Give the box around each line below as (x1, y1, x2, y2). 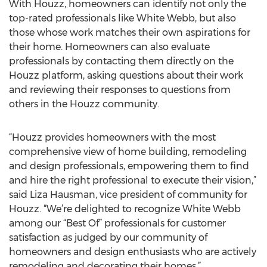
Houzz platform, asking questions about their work (9, 70, 243, 81)
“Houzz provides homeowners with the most (9, 132, 216, 143)
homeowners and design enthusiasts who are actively (9, 246, 256, 257)
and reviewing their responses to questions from (9, 84, 231, 95)
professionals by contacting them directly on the (9, 55, 234, 67)
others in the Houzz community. (9, 98, 159, 110)
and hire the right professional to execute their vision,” (9, 175, 256, 186)
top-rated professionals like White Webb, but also (9, 13, 236, 24)
